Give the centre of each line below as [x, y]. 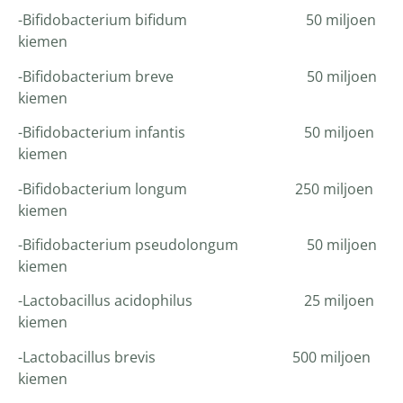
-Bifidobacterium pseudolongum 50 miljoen [197, 244]
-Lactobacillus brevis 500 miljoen [194, 357]
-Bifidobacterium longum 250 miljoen [196, 188]
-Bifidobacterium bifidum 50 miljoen [197, 20]
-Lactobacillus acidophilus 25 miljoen [196, 301]
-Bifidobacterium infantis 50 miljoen [196, 133]
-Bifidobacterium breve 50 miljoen [197, 76]
